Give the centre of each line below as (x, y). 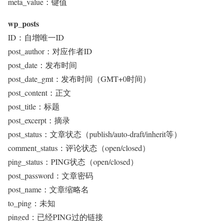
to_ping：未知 (32, 203)
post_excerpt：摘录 (39, 120)
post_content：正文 (39, 92)
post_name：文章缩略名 (48, 189)
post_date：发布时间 (42, 65)
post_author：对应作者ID (50, 51)
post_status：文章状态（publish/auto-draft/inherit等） (95, 134)
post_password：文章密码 (51, 175)
